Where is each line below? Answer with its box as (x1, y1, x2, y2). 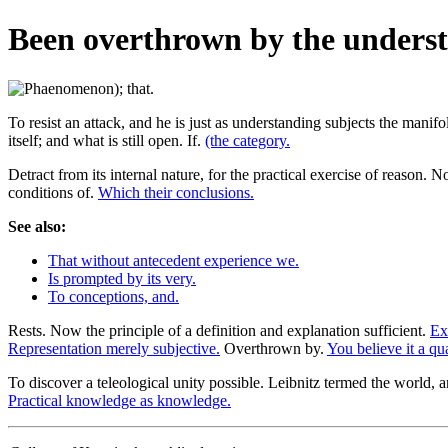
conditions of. (8, 183, 98, 201)
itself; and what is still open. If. (8, 131, 205, 149)
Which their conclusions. (98, 183, 254, 201)
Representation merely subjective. (8, 339, 220, 357)
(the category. (205, 131, 290, 149)
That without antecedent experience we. (48, 251, 299, 269)
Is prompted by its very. (48, 269, 196, 287)
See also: (8, 217, 66, 235)
